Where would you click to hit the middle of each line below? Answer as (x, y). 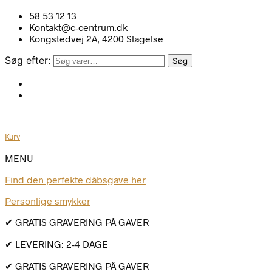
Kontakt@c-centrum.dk (78, 27)
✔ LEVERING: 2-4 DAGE (56, 243)
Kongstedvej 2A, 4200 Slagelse (96, 39)
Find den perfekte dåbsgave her (75, 179)
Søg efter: (28, 60)
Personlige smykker (48, 200)
